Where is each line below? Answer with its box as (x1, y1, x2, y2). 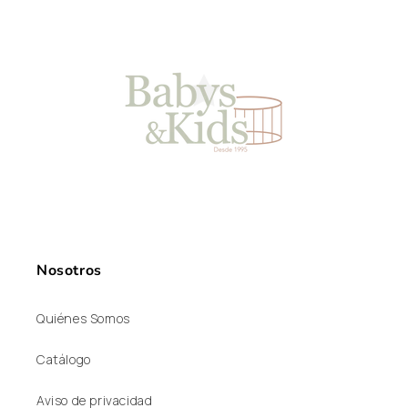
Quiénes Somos (36, 310, 130, 328)
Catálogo (36, 351, 91, 369)
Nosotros (36, 260, 102, 281)
